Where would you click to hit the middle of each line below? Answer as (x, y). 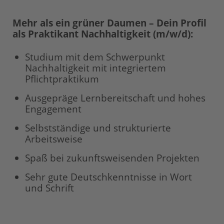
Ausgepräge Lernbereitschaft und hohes (115, 98)
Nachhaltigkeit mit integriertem (95, 68)
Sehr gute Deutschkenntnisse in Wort (108, 177)
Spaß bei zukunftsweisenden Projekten (112, 158)
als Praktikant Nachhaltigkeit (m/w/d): (103, 34)
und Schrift (49, 188)
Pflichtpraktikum (62, 79)
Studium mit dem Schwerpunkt (95, 57)
